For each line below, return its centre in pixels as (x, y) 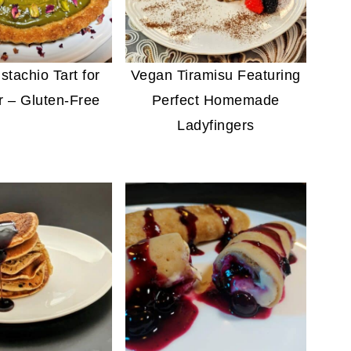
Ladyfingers (216, 126)
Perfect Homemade (215, 101)
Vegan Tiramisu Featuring (215, 76)
